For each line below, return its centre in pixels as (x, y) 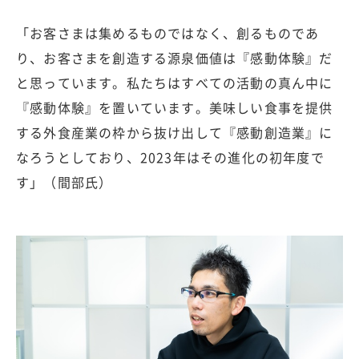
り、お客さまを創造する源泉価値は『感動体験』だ (175, 57)
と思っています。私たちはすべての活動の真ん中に (175, 82)
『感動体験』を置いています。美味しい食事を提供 (175, 107)
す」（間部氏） (65, 182)
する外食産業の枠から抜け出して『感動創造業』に (175, 132)
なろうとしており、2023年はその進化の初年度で (170, 157)
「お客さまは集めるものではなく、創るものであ (168, 32)
